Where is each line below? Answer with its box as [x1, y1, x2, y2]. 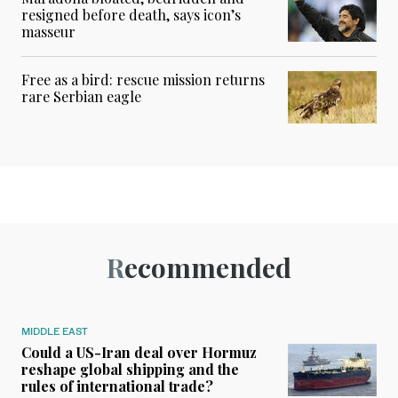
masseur [21, 22, 76, 42]
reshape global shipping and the [21, 360, 239, 379]
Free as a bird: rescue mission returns [21, 70, 265, 90]
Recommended [124, 250, 291, 286]
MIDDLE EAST [21, 325, 88, 338]
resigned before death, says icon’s [21, 5, 241, 25]
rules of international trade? [21, 377, 213, 396]
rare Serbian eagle [21, 87, 141, 107]
